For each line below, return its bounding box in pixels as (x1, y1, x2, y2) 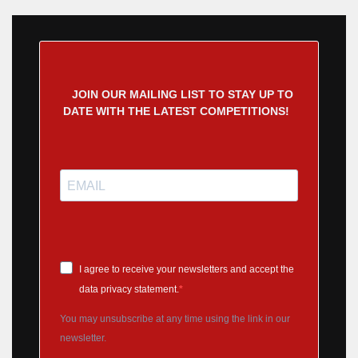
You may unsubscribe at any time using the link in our (60, 313, 290, 325)
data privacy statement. (79, 284, 179, 296)
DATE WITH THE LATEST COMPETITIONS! (62, 105, 289, 118)
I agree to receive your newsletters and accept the (79, 264, 294, 276)
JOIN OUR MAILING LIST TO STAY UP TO (71, 88, 293, 101)
